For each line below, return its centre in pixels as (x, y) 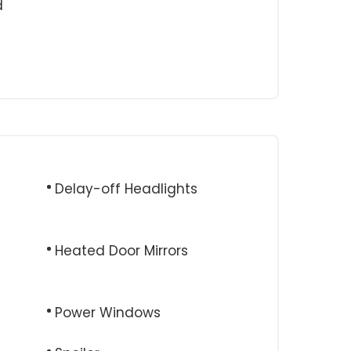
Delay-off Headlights (126, 189)
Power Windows (108, 313)
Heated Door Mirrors (121, 251)
